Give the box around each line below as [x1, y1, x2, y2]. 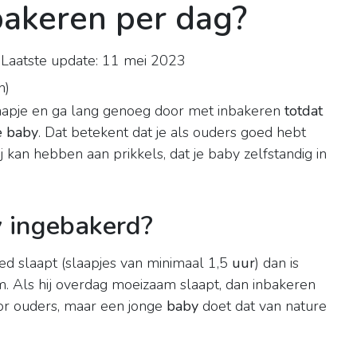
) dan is [255, 253, 299, 273]
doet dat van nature [198, 296, 327, 316]
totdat [284, 101, 323, 121]
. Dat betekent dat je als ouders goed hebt [38, 123, 306, 143]
